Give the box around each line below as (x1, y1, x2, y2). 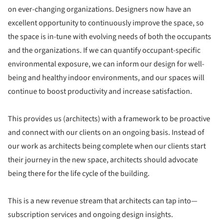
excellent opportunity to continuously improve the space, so (8, 17, 204, 28)
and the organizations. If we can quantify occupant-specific (8, 44, 200, 56)
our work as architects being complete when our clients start (8, 140, 206, 152)
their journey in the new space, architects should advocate (8, 154, 198, 165)
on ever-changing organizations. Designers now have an (8, 3, 191, 15)
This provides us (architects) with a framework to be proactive (8, 113, 210, 124)
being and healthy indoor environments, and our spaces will (8, 72, 204, 83)
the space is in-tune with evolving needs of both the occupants (8, 31, 211, 42)
